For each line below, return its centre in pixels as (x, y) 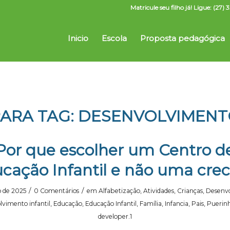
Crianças (190, 191)
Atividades (158, 191)
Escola (114, 38)
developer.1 (115, 216)
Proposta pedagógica (183, 38)
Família (150, 204)
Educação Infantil (111, 204)
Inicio (78, 38)
